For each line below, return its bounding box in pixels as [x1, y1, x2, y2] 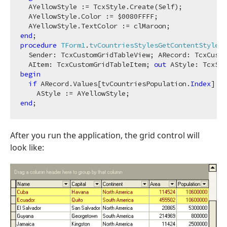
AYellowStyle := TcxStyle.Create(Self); [20, 2, 182, 11]
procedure [20, 40, 57, 50]
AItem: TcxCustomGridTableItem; [20, 59, 154, 69]
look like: [10, 141, 44, 153]
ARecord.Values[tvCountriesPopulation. [36, 79, 191, 88]
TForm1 [61, 40, 85, 50]
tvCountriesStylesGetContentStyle [89, 40, 219, 50]
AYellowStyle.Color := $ [20, 11, 122, 21]
